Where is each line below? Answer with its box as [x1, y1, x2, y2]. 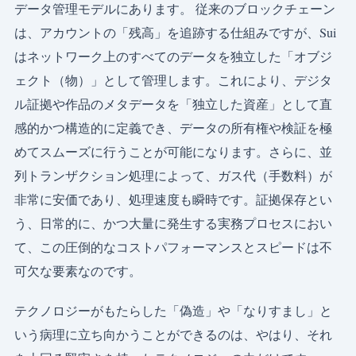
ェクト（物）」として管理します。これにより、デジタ [14, 72, 332, 89]
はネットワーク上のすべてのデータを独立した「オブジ [14, 48, 332, 65]
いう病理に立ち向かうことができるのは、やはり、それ [14, 326, 332, 343]
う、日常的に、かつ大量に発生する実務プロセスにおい [14, 215, 332, 232]
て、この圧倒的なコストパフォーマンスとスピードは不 [14, 238, 332, 256]
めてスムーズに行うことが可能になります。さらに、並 [14, 143, 332, 161]
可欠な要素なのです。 [14, 262, 141, 280]
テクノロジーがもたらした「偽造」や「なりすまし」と [14, 302, 332, 319]
